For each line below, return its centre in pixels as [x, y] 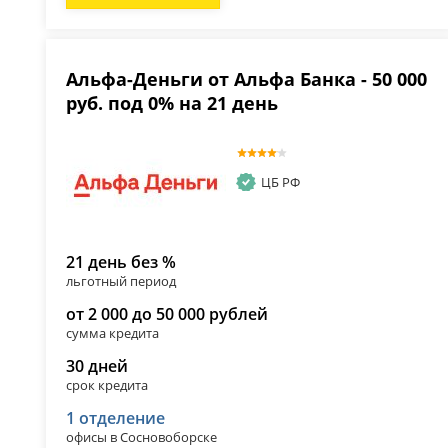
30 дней [97, 366]
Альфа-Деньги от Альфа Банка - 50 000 [247, 79]
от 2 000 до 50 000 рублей [167, 314]
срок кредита [107, 385]
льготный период [121, 281]
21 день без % [121, 262]
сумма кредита [113, 333]
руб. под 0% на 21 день [172, 103]
